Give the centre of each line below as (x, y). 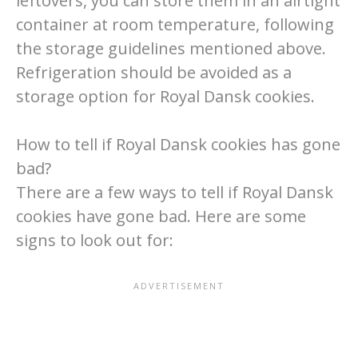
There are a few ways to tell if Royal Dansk (175, 192)
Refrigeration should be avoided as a (154, 72)
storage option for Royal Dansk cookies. (165, 96)
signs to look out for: (95, 240)
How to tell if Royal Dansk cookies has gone (178, 144)
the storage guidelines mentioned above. (171, 48)
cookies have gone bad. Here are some (161, 216)
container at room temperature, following (175, 24)
